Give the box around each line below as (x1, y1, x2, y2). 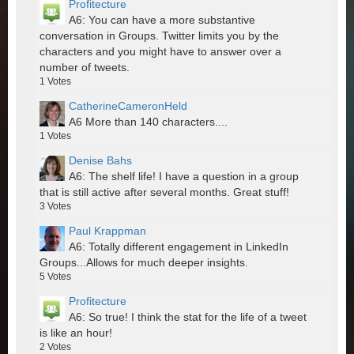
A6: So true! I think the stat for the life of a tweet (69, 311, 307, 324)
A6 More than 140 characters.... (69, 115, 228, 129)
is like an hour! (40, 326, 112, 340)
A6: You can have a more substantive (69, 13, 255, 27)
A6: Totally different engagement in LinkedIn (69, 240, 288, 254)
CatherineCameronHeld (69, 100, 187, 113)
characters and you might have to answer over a (40, 45, 281, 58)
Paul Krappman (69, 224, 146, 238)
